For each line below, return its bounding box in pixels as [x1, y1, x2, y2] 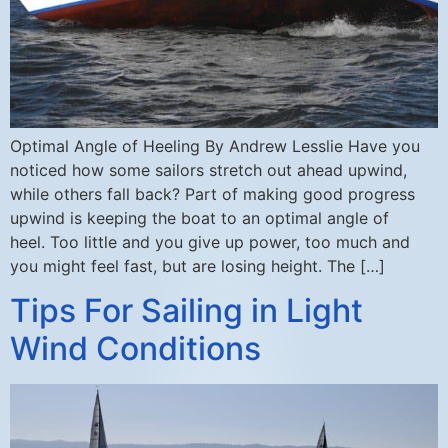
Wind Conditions [10, 329, 261, 369]
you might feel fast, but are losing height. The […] [10, 255, 385, 276]
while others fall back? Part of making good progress [10, 183, 415, 204]
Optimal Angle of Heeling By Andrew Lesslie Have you [10, 135, 420, 156]
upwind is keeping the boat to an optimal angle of [10, 207, 389, 228]
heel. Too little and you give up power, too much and [10, 231, 410, 252]
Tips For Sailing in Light [10, 291, 363, 331]
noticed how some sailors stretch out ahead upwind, [10, 159, 407, 180]
